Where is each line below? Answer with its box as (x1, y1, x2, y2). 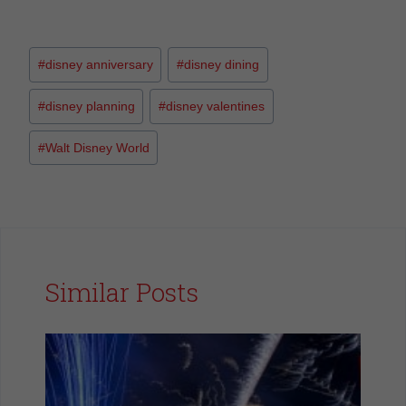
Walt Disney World (44, 140, 150, 155)
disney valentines (166, 98, 266, 113)
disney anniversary (44, 57, 153, 72)
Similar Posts (45, 275, 198, 310)
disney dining (184, 57, 260, 72)
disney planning (44, 98, 135, 113)
